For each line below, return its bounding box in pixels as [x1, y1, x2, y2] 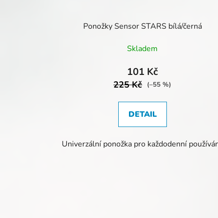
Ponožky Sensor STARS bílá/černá [83, 20, 202, 32]
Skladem [127, 43, 158, 54]
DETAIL [128, 109, 157, 120]
